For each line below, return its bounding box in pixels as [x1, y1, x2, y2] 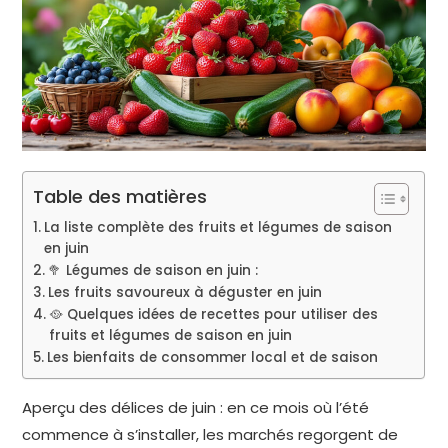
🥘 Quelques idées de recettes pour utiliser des [49, 305, 379, 325]
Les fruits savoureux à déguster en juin [48, 283, 323, 303]
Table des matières [33, 184, 208, 210]
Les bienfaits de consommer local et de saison [47, 348, 379, 368]
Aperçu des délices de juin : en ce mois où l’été [22, 397, 370, 419]
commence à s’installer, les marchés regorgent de [22, 424, 399, 446]
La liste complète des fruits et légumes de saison [44, 218, 393, 238]
